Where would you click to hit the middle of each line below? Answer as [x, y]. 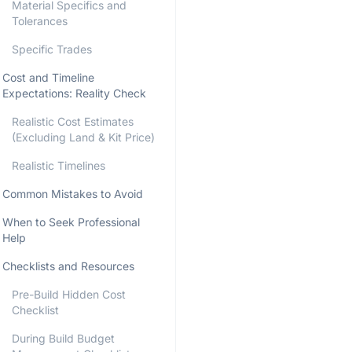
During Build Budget [63, 338]
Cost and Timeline [48, 77]
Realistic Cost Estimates [73, 121]
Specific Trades [52, 49]
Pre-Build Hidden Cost [69, 294]
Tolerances [40, 21]
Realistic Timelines [59, 165]
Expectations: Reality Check [74, 93]
